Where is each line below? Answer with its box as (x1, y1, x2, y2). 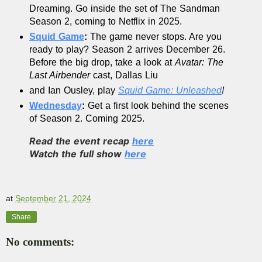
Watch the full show (29, 147, 125, 160)
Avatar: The (175, 57, 223, 67)
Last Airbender (29, 70, 93, 80)
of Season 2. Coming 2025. (29, 113, 144, 123)
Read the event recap (29, 135, 132, 147)
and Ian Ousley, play (29, 85, 118, 95)
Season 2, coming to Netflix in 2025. (29, 16, 182, 26)
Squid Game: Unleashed (118, 85, 222, 95)
